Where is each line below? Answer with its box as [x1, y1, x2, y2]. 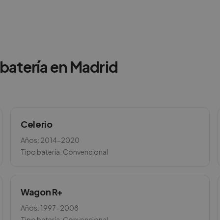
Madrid [69, 57, 118, 76]
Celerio [21, 118, 53, 130]
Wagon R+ [21, 186, 62, 197]
